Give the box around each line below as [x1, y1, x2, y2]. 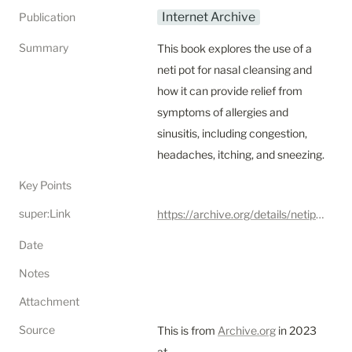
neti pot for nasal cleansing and [157, 63, 312, 76]
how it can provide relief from [157, 84, 302, 97]
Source [19, 323, 55, 336]
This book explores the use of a [157, 42, 312, 55]
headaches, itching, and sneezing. [157, 148, 324, 161]
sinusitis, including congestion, [157, 126, 307, 140]
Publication [19, 10, 75, 24]
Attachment [19, 295, 79, 308]
